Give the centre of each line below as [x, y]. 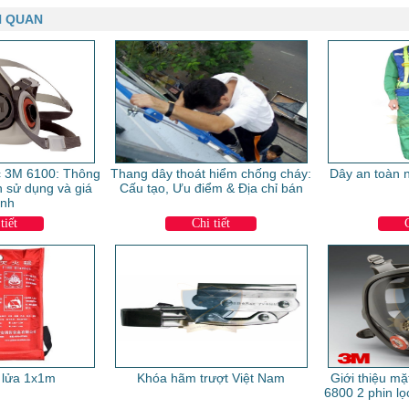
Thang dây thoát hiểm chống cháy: [211, 173]
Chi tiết [211, 223]
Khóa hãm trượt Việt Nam [211, 378]
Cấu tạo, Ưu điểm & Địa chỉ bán [211, 188]
